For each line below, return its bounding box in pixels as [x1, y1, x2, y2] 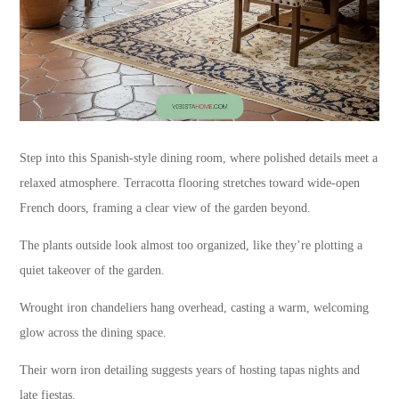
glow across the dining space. [20, 326, 167, 340]
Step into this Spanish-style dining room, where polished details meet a [20, 151, 379, 166]
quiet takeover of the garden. [20, 264, 166, 278]
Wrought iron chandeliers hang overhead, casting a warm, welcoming [20, 301, 370, 315]
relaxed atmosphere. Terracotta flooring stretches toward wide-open [20, 176, 361, 191]
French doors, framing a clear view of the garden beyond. [20, 201, 312, 216]
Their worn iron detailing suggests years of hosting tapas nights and [20, 363, 361, 378]
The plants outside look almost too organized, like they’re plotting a [20, 239, 363, 253]
